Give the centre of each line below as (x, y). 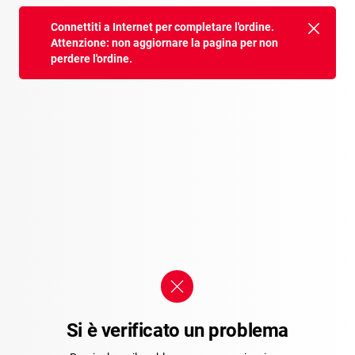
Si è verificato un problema (177, 330)
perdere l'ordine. (92, 59)
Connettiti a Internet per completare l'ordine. (162, 27)
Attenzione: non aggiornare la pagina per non (164, 43)
